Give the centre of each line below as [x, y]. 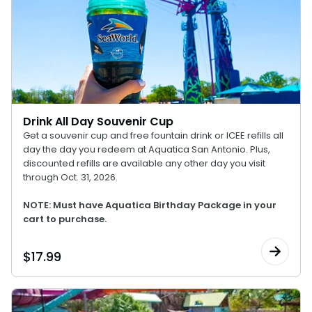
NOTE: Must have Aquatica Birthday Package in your [150, 205]
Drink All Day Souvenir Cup [98, 122]
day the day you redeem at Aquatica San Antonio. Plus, [147, 149]
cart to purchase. [65, 219]
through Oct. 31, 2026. [70, 177]
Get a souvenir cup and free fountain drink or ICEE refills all [153, 135]
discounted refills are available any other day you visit [144, 163]
